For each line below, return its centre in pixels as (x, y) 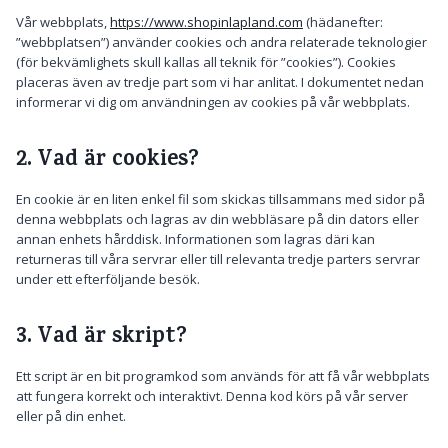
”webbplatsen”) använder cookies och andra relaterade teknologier (221, 42)
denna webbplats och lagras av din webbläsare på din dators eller (217, 219)
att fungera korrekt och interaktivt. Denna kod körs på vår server (212, 396)
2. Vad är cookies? (107, 161)
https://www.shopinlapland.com (206, 22)
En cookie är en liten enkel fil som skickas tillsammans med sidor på (220, 199)
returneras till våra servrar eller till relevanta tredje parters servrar (218, 259)
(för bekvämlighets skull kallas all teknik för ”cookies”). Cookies (206, 62)
